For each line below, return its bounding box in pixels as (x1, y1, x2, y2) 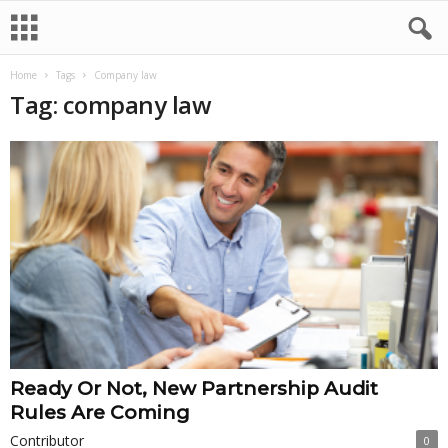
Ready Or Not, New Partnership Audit (10, 377, 378, 401)
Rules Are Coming (10, 401, 190, 425)
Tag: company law (10, 88, 212, 121)
